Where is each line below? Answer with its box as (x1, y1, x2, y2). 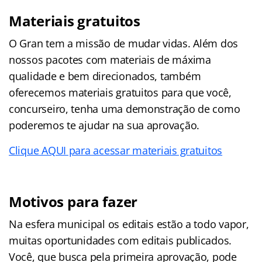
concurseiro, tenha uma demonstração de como (9, 101, 240, 116)
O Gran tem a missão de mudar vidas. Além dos (9, 36, 239, 50)
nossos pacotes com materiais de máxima (9, 52, 211, 67)
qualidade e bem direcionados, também (9, 68, 201, 83)
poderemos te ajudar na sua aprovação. (9, 118, 200, 132)
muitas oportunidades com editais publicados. (9, 233, 232, 247)
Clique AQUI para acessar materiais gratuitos (9, 143, 223, 157)
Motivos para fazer (9, 191, 144, 211)
